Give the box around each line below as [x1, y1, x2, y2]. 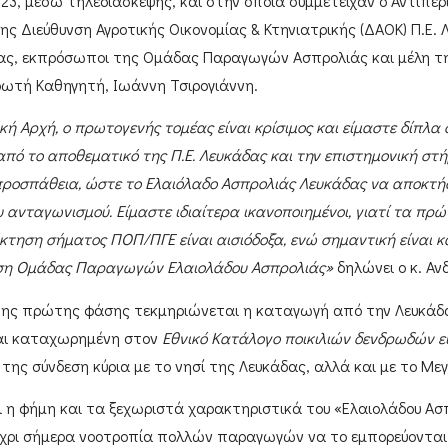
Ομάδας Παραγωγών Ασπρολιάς [142, 45, 368, 67]
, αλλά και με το [305, 354, 421, 376]
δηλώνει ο [332, 256, 410, 278]
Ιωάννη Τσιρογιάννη [108, 73, 254, 95]
